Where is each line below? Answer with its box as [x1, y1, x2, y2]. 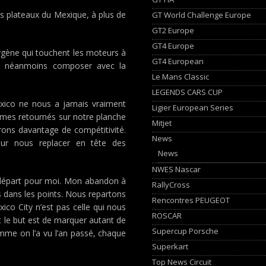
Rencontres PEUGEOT [152, 194, 230, 205]
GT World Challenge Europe [152, 9, 252, 20]
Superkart [152, 240, 189, 252]
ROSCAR [152, 210, 182, 221]
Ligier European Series [152, 102, 234, 113]
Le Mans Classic [152, 71, 210, 82]
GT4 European [152, 55, 204, 66]
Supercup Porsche [152, 225, 219, 236]
